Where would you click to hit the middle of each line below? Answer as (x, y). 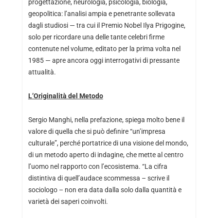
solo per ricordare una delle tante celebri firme (96, 37)
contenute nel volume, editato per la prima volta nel (104, 48)
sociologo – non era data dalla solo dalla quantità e (105, 190)
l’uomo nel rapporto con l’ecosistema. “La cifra (98, 166)
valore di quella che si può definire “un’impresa (97, 131)
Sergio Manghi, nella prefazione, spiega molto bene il (106, 119)
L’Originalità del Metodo (65, 96)
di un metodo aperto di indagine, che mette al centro (106, 154)
